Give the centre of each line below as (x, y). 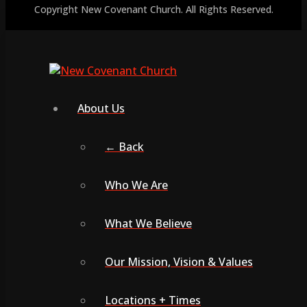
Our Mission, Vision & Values (179, 261)
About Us (101, 108)
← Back (124, 146)
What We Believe (148, 223)
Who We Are (136, 185)
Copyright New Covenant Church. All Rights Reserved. (153, 9)
